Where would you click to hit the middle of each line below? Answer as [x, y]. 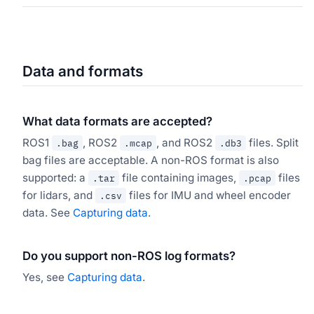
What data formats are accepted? [117, 121]
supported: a [55, 177]
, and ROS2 [186, 142]
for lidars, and [59, 195]
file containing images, [179, 177]
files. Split [272, 142]
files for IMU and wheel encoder [209, 195]
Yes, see [45, 277]
